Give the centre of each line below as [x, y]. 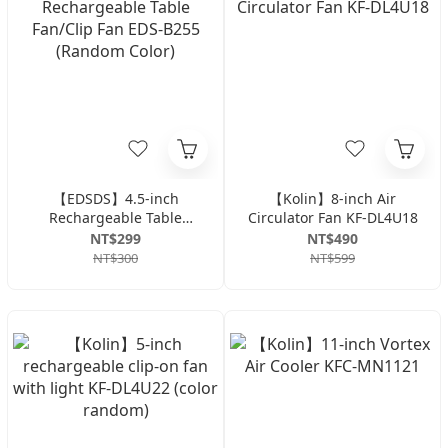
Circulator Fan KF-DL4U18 [332, 217]
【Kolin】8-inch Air [332, 198]
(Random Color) [115, 255]
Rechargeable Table [115, 217]
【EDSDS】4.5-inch [115, 198]
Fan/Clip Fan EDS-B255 [115, 236]
